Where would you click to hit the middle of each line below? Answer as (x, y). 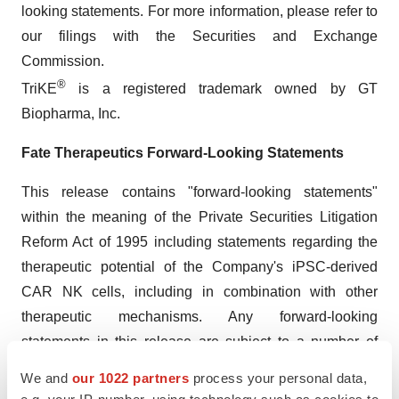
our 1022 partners (130, 378)
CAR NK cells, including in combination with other (199, 291)
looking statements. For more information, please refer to (199, 11)
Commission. (63, 61)
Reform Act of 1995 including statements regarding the (199, 241)
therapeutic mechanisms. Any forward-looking (199, 316)
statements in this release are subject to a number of (199, 341)
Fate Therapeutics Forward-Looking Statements (183, 152)
